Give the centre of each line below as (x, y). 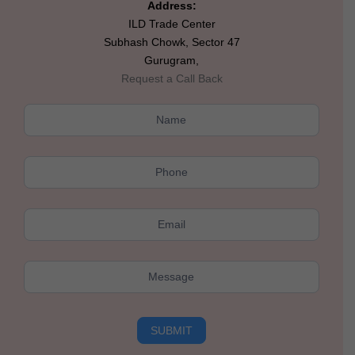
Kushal (41, 109)
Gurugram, (172, 61)
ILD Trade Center (172, 24)
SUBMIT (171, 330)
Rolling (41, 127)
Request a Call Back (172, 79)
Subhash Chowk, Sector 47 (172, 42)
